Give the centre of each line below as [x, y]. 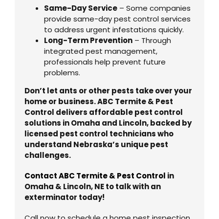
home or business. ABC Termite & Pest [99, 101]
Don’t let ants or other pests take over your [108, 90]
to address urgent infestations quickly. [114, 29]
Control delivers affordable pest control [103, 112]
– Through [152, 40]
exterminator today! [64, 197]
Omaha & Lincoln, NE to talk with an [92, 186]
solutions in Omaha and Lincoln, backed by [108, 123]
